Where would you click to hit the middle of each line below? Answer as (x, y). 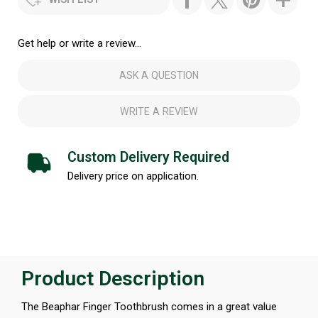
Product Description (113, 279)
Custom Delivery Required (148, 158)
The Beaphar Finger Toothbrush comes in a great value (149, 306)
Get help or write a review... (79, 43)
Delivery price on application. (133, 176)
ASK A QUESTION (159, 76)
